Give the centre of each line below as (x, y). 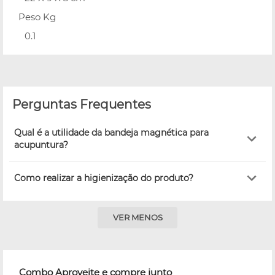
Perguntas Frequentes (82, 104)
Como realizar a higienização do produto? (104, 178)
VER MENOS (137, 218)
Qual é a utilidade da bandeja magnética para (111, 132)
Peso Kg (37, 17)
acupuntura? (41, 145)
